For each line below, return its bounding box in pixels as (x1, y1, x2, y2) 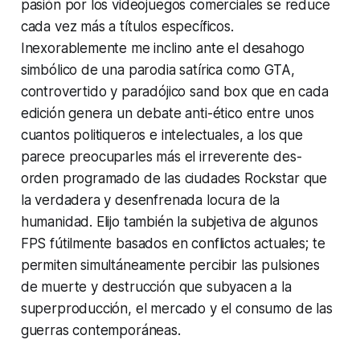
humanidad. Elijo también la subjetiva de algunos (20, 213, 318, 230)
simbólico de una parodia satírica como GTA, (20, 61, 295, 78)
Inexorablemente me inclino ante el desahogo (20, 39, 305, 56)
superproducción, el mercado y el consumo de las (20, 300, 333, 317)
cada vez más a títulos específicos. (20, 18, 234, 35)
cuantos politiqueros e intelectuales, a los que (20, 126, 303, 143)
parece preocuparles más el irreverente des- (20, 148, 302, 165)
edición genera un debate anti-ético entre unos (20, 104, 314, 121)
